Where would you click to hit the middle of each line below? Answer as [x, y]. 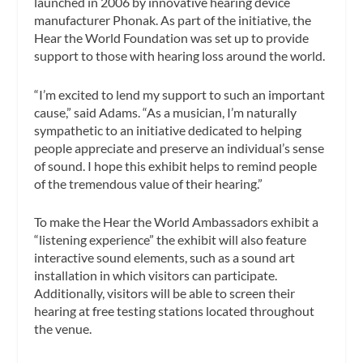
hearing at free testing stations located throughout [175, 311]
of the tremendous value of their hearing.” [149, 183]
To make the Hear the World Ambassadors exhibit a [177, 222]
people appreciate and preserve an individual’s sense [179, 147]
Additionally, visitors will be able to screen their [165, 293]
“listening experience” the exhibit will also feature [171, 240]
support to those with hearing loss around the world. [181, 56]
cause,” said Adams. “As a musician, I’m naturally [166, 112]
